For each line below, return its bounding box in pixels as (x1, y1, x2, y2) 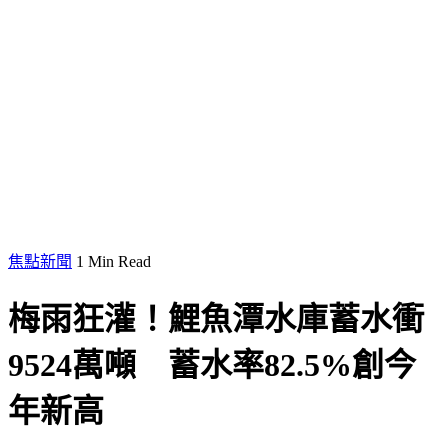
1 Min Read (76, 253, 151, 270)
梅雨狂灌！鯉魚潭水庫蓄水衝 (8, 301, 424, 338)
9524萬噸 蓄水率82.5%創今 (8, 347, 416, 384)
